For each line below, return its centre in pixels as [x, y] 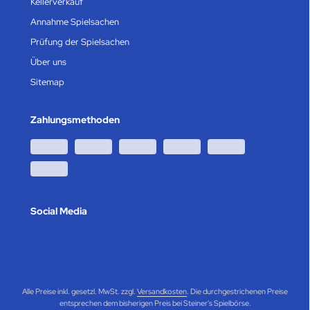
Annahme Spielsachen [75, 21]
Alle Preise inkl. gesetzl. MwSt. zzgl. [80, 291]
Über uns [48, 62]
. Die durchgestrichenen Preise [237, 291]
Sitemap [47, 82]
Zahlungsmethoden [75, 119]
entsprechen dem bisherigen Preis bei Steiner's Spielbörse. [155, 303]
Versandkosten [162, 291]
